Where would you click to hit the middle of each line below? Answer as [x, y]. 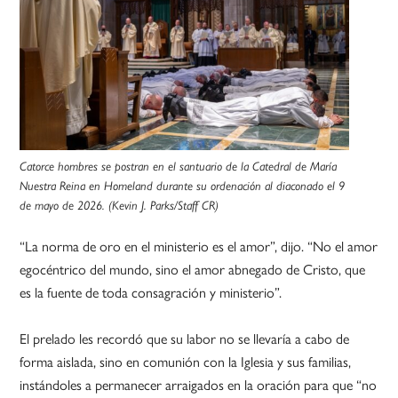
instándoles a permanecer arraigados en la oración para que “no [199, 385]
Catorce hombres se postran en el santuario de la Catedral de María [179, 167]
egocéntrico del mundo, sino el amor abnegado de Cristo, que [193, 269]
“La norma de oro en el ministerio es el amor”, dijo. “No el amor [199, 246]
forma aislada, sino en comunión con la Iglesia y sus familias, [186, 362]
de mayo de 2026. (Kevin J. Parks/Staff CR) [119, 206]
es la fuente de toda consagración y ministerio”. [151, 292]
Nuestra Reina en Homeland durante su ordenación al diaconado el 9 [183, 186]
